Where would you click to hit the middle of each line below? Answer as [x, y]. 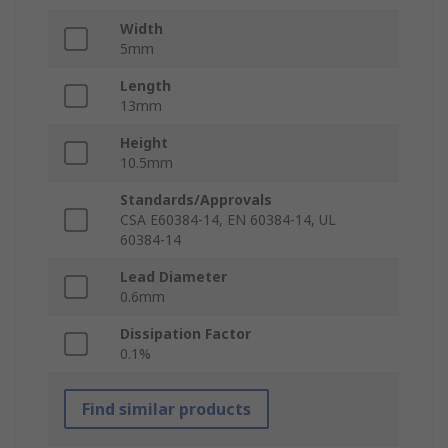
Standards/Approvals [196, 200]
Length [145, 86]
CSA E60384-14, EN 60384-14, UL [228, 220]
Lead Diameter [173, 277]
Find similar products [166, 409]
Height [144, 143]
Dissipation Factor [185, 334]
